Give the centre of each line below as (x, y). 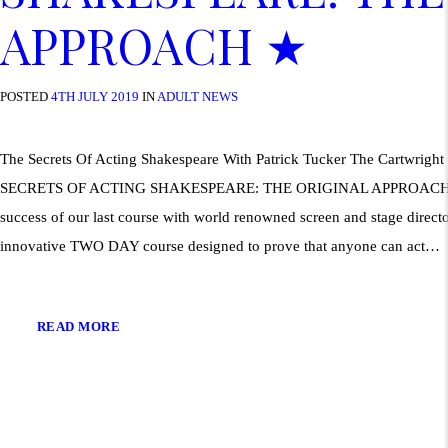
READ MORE (78, 327)
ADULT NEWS (197, 97)
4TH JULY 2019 (95, 97)
